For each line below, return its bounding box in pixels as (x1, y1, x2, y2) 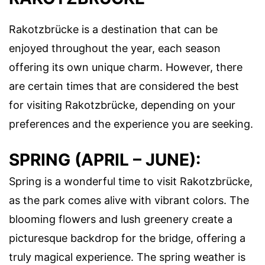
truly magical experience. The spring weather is (9, 251, 245, 264)
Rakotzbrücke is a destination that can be (9, 23, 218, 36)
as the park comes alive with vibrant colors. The (9, 194, 249, 207)
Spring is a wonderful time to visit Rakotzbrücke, (9, 175, 253, 188)
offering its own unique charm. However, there (9, 61, 243, 74)
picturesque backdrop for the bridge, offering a (9, 232, 245, 245)
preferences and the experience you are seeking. (9, 118, 253, 131)
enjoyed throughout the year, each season (9, 42, 221, 55)
